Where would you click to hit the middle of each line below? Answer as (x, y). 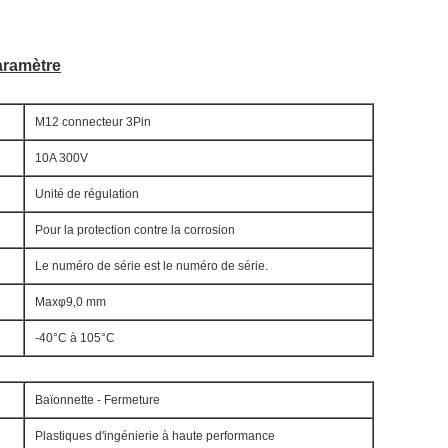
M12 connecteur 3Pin (93, 122)
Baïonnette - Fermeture (97, 400)
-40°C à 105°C (75, 338)
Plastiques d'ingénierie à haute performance (155, 436)
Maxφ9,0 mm (70, 302)
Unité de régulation (87, 194)
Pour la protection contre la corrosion (135, 230)
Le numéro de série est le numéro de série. (151, 266)
